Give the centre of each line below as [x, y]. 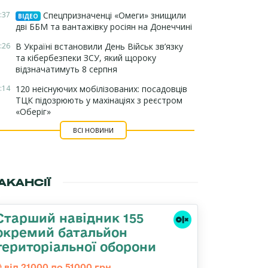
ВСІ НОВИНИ [93, 130]
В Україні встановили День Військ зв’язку [99, 46]
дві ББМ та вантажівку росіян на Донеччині [104, 27]
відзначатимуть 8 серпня [66, 69]
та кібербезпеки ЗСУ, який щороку [86, 58]
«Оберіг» [33, 112]
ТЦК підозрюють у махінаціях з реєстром [99, 100]
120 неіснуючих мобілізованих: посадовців [101, 89]
